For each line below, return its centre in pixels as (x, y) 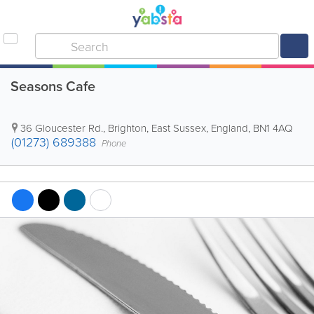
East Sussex (179, 128)
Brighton (127, 128)
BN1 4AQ (273, 128)
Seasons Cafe (53, 86)
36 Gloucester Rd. (62, 128)
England (230, 128)
